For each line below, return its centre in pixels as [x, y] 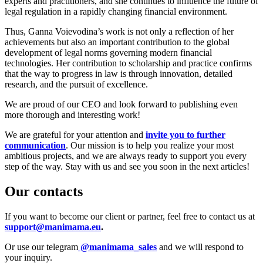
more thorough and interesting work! [73, 115]
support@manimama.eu [53, 227]
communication [35, 146]
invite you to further [186, 135]
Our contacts [44, 191]
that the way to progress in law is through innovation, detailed [119, 74]
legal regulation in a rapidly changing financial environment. [116, 12]
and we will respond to [201, 247]
